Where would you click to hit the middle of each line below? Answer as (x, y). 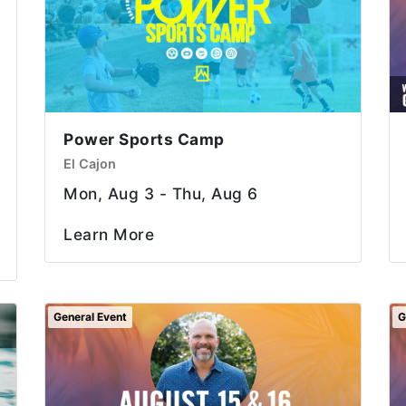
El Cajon (90, 163)
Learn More (109, 234)
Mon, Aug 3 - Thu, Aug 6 (161, 193)
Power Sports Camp (144, 139)
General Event (90, 316)
